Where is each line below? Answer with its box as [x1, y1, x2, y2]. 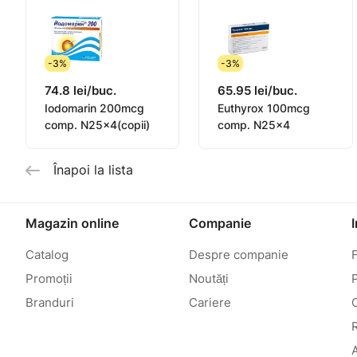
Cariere [188, 295, 231, 310]
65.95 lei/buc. [218, 83, 298, 99]
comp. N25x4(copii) [45, 118, 150, 132]
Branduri [25, 295, 74, 310]
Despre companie [188, 247, 288, 262]
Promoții [25, 271, 73, 286]
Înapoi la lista [53, 162, 133, 178]
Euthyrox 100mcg [218, 101, 311, 116]
